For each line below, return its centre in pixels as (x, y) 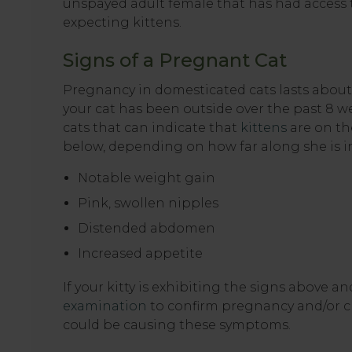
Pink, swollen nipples (148, 203)
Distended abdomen (147, 228)
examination (105, 306)
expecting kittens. (122, 22)
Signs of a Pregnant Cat (175, 60)
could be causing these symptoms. (177, 325)
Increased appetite (141, 253)
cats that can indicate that (152, 128)
